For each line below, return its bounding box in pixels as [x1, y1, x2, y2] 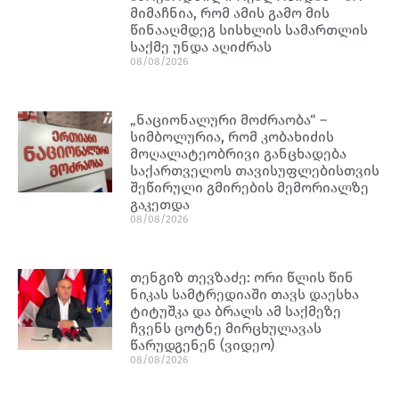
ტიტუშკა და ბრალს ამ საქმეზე [130, 302, 342, 320]
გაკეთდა [130, 195, 191, 213]
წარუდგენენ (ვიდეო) [130, 336, 275, 354]
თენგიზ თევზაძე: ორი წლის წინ [130, 268, 354, 286]
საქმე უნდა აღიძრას [130, 37, 273, 55]
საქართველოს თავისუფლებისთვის [130, 161, 380, 179]
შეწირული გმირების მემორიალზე [130, 178, 370, 196]
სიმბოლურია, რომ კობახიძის [130, 127, 335, 145]
